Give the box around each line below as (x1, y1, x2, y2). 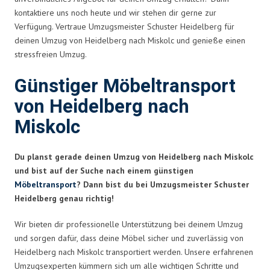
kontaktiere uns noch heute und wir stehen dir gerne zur (14, 7, 216, 18)
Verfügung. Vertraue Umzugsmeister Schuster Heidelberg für (14, 20, 234, 32)
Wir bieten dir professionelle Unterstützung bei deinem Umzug (14, 218, 243, 230)
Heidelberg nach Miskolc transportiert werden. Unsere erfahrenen (14, 246, 253, 257)
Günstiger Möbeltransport (14, 72, 236, 100)
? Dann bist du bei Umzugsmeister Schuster (77, 178, 249, 190)
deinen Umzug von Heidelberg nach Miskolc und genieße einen (14, 34, 245, 46)
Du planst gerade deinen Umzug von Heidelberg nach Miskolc (14, 151, 254, 162)
